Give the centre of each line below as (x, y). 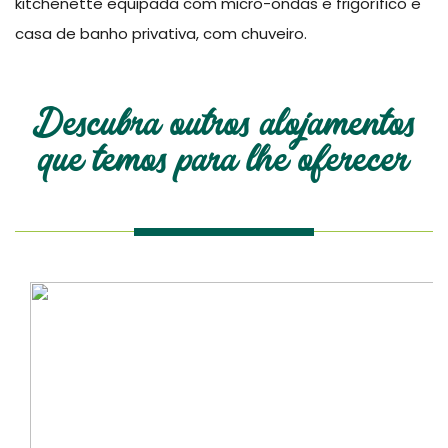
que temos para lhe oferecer (224, 162)
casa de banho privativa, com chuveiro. (161, 33)
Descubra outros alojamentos (224, 126)
